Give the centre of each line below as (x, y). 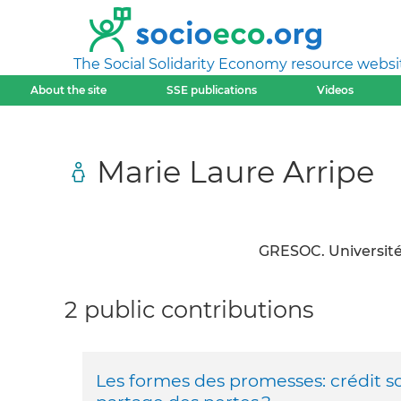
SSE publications (211, 90)
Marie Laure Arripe (235, 171)
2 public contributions (189, 309)
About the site (68, 90)
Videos (336, 90)
